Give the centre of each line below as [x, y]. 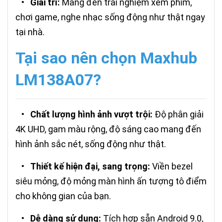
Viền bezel [171, 166]
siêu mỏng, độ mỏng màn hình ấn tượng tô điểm [111, 181]
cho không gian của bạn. [63, 196]
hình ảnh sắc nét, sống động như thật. [91, 144]
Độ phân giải [178, 114]
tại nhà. [30, 32]
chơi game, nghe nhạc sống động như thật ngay [110, 17]
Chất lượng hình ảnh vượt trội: [91, 114]
